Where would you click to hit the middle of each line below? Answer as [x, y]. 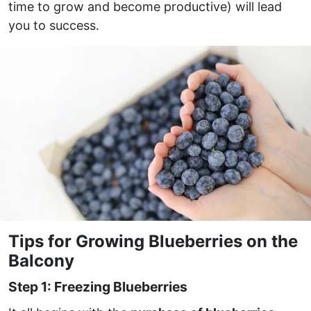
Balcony [41, 260]
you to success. [54, 25]
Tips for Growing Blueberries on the [153, 241]
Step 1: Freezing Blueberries [98, 286]
